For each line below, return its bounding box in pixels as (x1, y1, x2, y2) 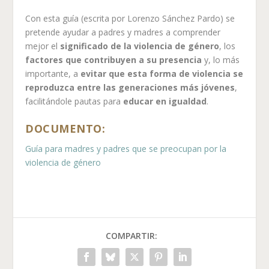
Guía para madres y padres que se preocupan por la (25, 142, 227, 154)
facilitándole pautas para (25, 95, 124, 107)
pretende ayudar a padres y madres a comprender (25, 26, 221, 38)
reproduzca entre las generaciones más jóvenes (25, 82, 235, 94)
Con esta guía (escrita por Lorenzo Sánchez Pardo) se (25, 13, 235, 25)
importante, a (25, 68, 81, 80)
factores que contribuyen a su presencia (25, 54, 202, 66)
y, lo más (202, 54, 240, 66)
